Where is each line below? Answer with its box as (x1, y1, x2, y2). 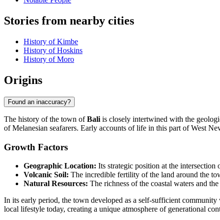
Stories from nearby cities (4, 14, 134, 27)
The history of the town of (4, 114, 87, 123)
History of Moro (24, 55, 74, 64)
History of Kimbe (24, 37, 78, 46)
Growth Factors (4, 141, 68, 152)
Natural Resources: (24, 179, 88, 188)
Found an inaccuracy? (8, 98, 71, 106)
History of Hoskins (24, 46, 82, 55)
